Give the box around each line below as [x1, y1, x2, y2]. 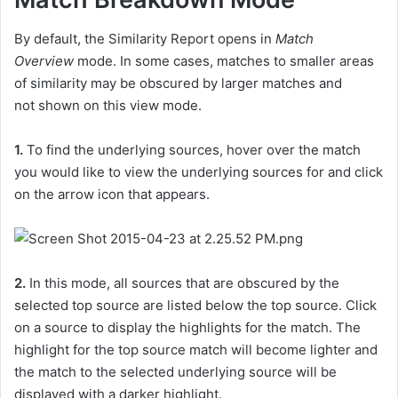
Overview [14, 52, 77, 69]
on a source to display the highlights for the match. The [14, 319, 361, 336]
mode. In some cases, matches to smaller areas [77, 52, 374, 69]
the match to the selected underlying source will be [14, 363, 337, 380]
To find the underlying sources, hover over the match [27, 141, 361, 158]
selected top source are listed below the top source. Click [14, 297, 377, 314]
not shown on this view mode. [14, 97, 202, 114]
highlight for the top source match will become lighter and [14, 341, 378, 358]
